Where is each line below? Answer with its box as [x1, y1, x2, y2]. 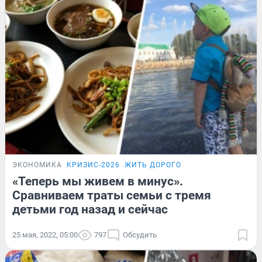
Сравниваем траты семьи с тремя [12, 188, 211, 203]
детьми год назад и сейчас [12, 202, 168, 217]
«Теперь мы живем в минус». [12, 174, 183, 189]
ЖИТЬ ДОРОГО [125, 161, 181, 170]
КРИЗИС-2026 [67, 161, 120, 170]
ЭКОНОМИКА [12, 161, 62, 170]
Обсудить [123, 230, 157, 240]
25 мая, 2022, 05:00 [12, 230, 78, 240]
